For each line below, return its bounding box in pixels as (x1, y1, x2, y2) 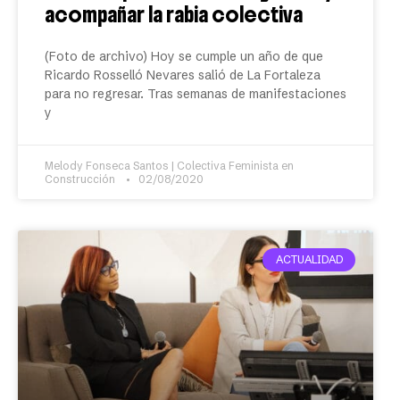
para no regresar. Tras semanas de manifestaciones (45, 86, 346, 102)
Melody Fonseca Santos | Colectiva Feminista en (45, 159, 294, 172)
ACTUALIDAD (275, 253, 343, 267)
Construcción (45, 172, 121, 186)
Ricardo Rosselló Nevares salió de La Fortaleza (45, 67, 321, 83)
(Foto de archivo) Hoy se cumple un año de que (45, 48, 323, 64)
